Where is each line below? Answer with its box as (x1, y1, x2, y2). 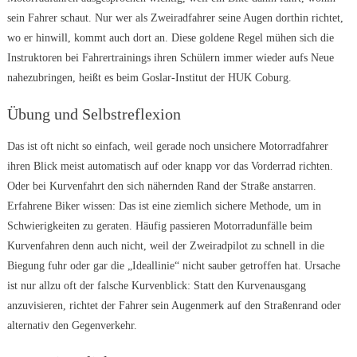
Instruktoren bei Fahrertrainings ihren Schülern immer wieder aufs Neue (6, 52, 334, 65)
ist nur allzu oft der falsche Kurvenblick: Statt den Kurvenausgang (6, 280, 306, 292)
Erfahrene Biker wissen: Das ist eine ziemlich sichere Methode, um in (6, 200, 321, 213)
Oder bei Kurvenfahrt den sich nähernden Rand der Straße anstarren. (6, 180, 316, 193)
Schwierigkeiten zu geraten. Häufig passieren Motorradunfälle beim (6, 220, 312, 233)
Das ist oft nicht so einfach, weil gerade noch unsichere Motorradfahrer (6, 140, 328, 153)
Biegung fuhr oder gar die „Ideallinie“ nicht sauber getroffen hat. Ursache (6, 260, 340, 273)
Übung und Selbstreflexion (6, 105, 181, 124)
